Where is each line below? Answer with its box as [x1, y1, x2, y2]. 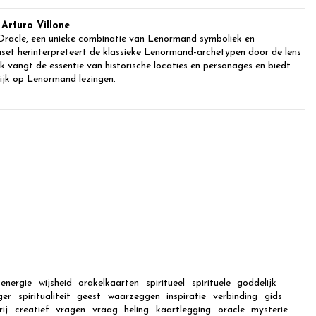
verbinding [212, 291, 257, 303]
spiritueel [145, 278, 185, 289]
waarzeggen [107, 291, 160, 303]
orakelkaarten [78, 278, 140, 289]
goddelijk [237, 278, 277, 289]
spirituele [191, 278, 231, 289]
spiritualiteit [18, 291, 71, 303]
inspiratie [166, 291, 207, 303]
